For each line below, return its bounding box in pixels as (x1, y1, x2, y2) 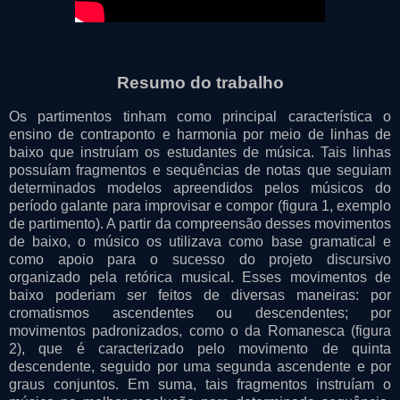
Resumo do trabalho (116, 73, 284, 93)
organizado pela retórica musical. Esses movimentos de (9, 270, 391, 286)
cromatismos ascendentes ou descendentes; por (9, 305, 391, 321)
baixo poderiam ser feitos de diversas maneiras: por (9, 287, 391, 304)
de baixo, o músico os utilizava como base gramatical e (9, 234, 391, 250)
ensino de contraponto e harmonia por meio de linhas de (9, 127, 391, 143)
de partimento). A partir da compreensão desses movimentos (9, 216, 391, 232)
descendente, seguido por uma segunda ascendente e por (9, 359, 391, 375)
